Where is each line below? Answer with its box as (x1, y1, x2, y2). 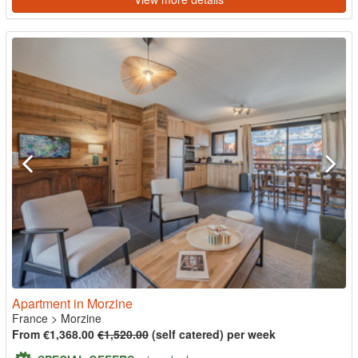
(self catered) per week (149, 325, 276, 342)
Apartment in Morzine (12, 293, 133, 312)
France (12, 309, 48, 326)
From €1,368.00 (12, 325, 97, 342)
